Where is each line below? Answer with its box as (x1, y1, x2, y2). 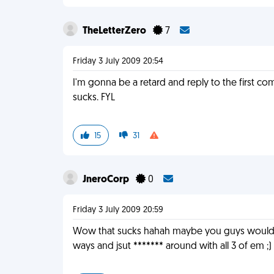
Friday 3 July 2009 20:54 (73, 57, 164, 66)
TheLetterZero (83, 26, 149, 36)
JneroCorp (83, 175, 131, 185)
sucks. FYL (73, 93, 116, 103)
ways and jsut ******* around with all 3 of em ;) (73, 242, 272, 251)
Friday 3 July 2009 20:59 (73, 206, 164, 215)
